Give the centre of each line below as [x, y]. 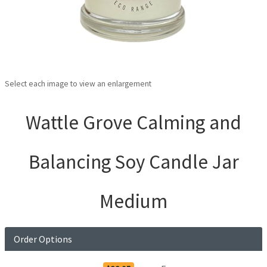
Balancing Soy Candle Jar [133, 162]
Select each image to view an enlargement [78, 84]
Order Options [43, 239]
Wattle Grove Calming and [133, 123]
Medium [133, 201]
